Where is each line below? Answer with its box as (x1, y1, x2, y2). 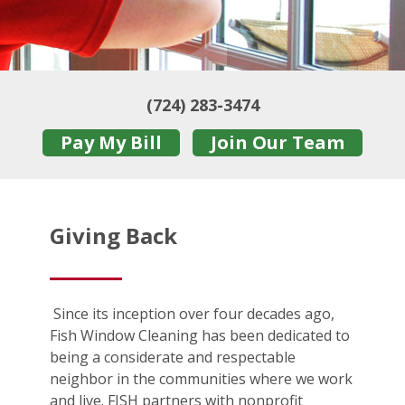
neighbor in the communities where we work (50, 369, 353, 390)
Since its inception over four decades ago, (50, 304, 334, 325)
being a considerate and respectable (50, 347, 296, 368)
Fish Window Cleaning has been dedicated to (50, 325, 350, 346)
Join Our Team (210, 130, 345, 155)
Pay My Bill (60, 130, 162, 155)
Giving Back (50, 221, 177, 251)
